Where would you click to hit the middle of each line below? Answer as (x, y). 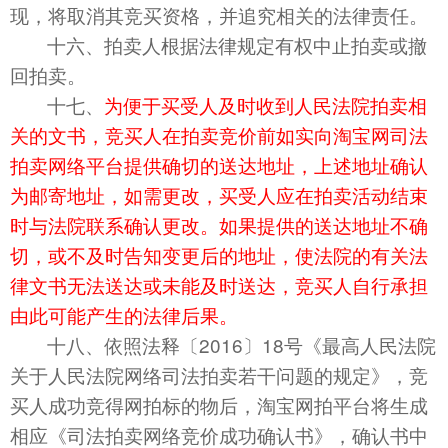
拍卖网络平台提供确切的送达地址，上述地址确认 (219, 165)
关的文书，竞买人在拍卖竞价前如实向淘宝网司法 (219, 135)
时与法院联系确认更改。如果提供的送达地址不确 (219, 225)
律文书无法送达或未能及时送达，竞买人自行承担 (219, 285)
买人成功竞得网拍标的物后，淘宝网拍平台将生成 (219, 405)
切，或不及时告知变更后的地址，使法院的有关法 (219, 255)
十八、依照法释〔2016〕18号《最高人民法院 (241, 345)
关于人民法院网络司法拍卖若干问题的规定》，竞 (219, 375)
